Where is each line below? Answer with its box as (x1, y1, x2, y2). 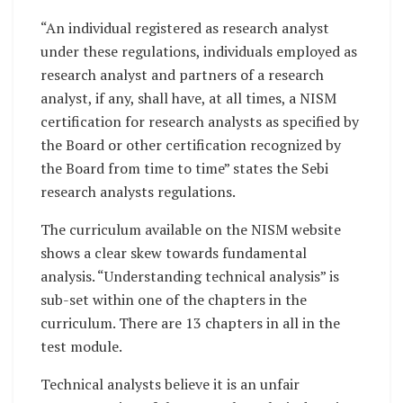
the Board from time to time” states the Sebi (40, 158, 328, 179)
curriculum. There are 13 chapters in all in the (40, 313, 340, 334)
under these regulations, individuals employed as (40, 41, 357, 62)
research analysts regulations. (40, 182, 236, 202)
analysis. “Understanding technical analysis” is (40, 266, 339, 287)
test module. (40, 336, 122, 357)
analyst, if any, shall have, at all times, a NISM (40, 88, 336, 109)
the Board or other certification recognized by (40, 135, 341, 156)
